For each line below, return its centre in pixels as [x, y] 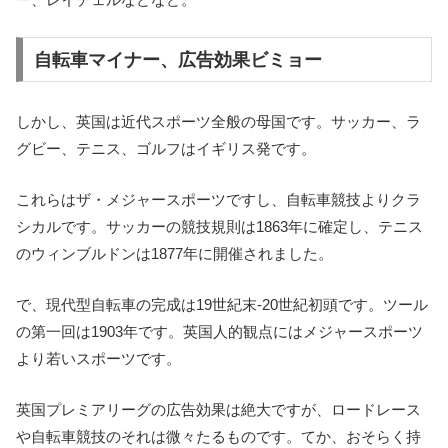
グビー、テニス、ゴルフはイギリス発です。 [166, 149]
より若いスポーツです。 [98, 359]
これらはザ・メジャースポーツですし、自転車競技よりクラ [218, 200]
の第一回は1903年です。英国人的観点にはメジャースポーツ [219, 332]
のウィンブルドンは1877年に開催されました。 [174, 254]
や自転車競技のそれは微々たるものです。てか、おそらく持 [218, 437]
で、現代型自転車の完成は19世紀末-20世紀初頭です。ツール [222, 305]
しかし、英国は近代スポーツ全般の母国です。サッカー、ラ [218, 122]
